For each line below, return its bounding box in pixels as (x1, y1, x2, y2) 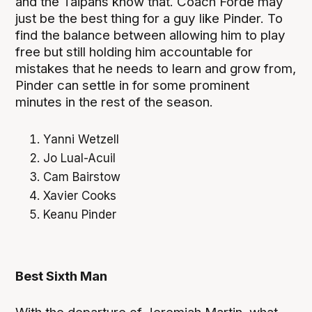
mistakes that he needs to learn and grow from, (15, 61, 297, 77)
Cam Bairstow (43, 170, 121, 185)
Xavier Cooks (43, 189, 117, 203)
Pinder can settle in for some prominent (15, 77, 250, 94)
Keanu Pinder (43, 208, 117, 222)
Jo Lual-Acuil (43, 151, 116, 166)
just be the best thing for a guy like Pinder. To (15, 10, 283, 27)
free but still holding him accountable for (15, 44, 253, 61)
